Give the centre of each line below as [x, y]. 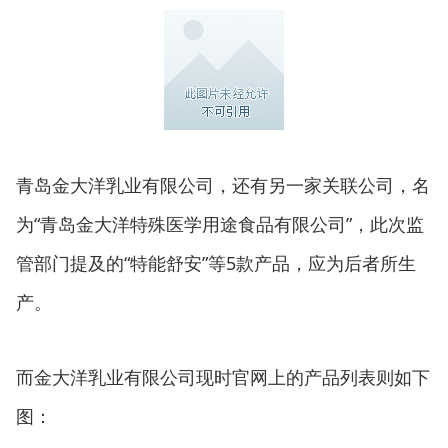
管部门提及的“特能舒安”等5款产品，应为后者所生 [216, 262]
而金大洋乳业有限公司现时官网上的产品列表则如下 [223, 376]
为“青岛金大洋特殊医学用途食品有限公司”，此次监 [220, 223]
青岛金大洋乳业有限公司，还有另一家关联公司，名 [223, 184]
